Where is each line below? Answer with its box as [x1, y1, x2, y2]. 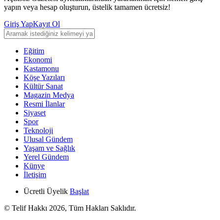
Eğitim [24, 46, 44, 55]
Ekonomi [24, 55, 52, 64]
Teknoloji [24, 126, 53, 135]
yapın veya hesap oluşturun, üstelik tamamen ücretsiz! [4, 2, 170, 11]
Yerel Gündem [24, 152, 69, 161]
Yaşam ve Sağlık [24, 143, 75, 152]
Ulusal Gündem [24, 135, 73, 143]
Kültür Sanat [24, 82, 63, 90]
